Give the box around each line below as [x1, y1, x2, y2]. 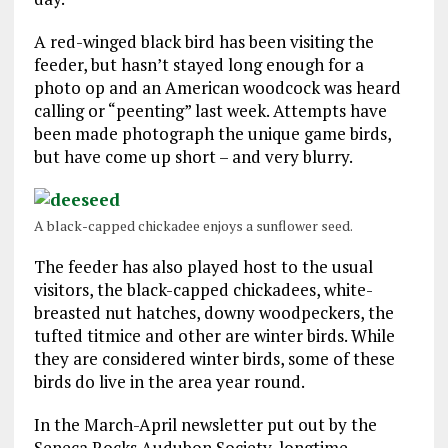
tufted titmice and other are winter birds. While [33, 323, 395, 347]
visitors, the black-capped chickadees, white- [33, 277, 373, 301]
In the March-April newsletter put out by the [33, 412, 377, 436]
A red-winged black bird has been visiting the [33, 29, 374, 53]
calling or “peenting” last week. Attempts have [33, 98, 387, 122]
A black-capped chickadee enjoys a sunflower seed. [33, 215, 353, 235]
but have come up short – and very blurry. [33, 144, 353, 168]
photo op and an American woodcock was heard [33, 75, 401, 99]
